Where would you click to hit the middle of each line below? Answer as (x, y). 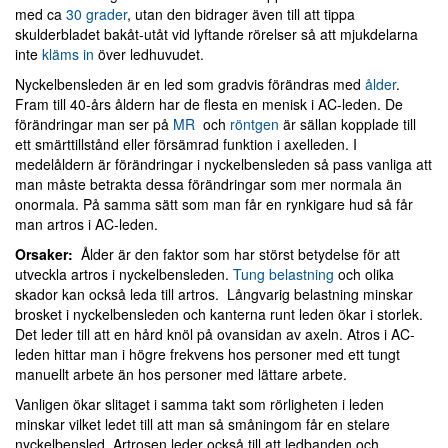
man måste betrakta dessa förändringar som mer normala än (208, 184)
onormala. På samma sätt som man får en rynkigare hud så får (214, 204)
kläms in (68, 54)
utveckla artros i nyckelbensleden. (124, 274)
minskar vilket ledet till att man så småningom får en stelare (202, 424)
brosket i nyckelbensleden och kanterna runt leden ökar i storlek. (219, 314)
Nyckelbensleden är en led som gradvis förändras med (190, 84)
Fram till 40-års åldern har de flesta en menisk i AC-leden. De (209, 104)
